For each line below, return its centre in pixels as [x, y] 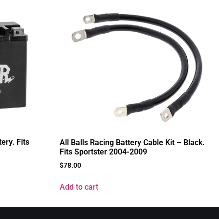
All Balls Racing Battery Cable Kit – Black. [132, 142]
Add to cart [79, 187]
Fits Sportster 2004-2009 [103, 152]
